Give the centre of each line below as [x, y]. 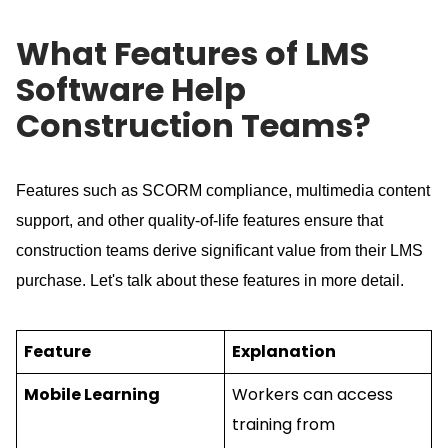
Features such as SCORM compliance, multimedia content [223, 190]
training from [283, 424]
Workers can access [312, 394]
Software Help [131, 89]
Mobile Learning [91, 394]
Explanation [283, 351]
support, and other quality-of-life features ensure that [199, 220]
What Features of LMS [192, 53]
